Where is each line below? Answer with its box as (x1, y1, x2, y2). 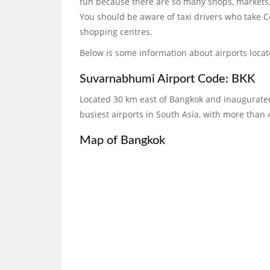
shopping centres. (80, 26, 152, 37)
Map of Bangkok (80, 134, 165, 146)
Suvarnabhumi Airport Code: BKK (80, 73, 255, 85)
